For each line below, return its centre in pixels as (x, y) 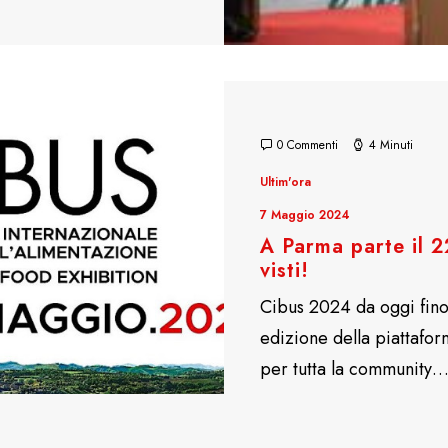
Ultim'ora (285, 182)
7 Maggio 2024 (305, 215)
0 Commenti (307, 145)
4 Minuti (391, 145)
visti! (284, 270)
